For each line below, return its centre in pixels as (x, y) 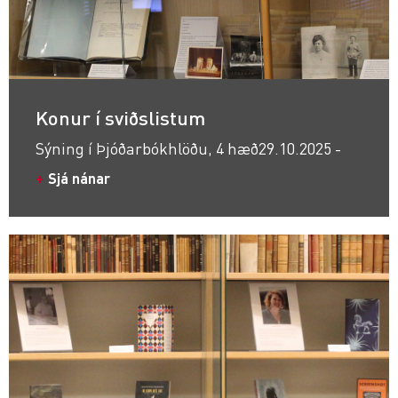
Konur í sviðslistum (120, 117)
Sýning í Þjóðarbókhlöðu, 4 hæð (147, 148)
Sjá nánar (79, 178)
